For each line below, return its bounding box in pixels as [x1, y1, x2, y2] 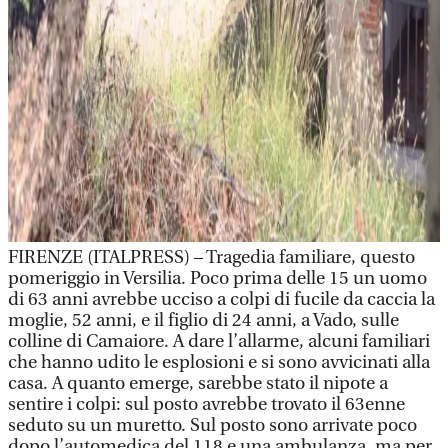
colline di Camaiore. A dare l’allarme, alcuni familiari [8, 331, 430, 352]
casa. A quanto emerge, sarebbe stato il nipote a [8, 373, 388, 394]
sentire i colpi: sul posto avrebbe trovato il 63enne [8, 394, 405, 415]
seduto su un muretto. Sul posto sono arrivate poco [8, 415, 417, 436]
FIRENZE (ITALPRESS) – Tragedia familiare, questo [8, 247, 415, 268]
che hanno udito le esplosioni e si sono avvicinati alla [8, 352, 430, 373]
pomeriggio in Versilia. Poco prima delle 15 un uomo [8, 268, 427, 289]
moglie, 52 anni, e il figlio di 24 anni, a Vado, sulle [8, 310, 399, 331]
